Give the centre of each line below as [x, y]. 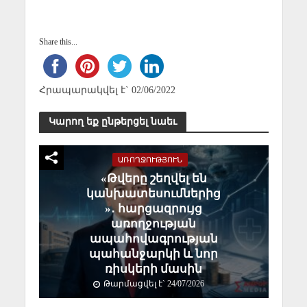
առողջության [153, 224]
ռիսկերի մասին [153, 269]
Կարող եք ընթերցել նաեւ [112, 121]
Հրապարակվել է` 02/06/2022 [107, 89]
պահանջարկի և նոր [153, 254]
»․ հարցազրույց [153, 209]
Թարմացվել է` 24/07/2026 [154, 284]
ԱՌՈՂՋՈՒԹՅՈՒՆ [150, 160]
